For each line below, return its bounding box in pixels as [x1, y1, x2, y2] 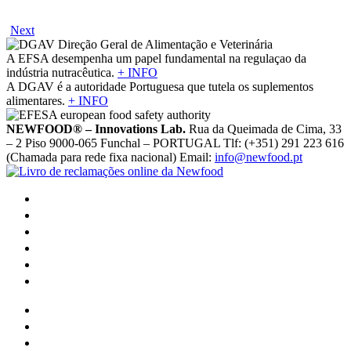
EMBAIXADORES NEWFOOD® [38, 226, 171, 238]
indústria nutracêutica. [6, 65, 118, 79]
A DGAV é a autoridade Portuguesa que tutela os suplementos [6, 79, 313, 93]
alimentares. [6, 93, 68, 107]
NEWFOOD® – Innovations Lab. [6, 121, 186, 136]
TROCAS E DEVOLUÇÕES [38, 338, 149, 349]
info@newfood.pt [215, 150, 302, 164]
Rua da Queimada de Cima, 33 [186, 121, 342, 136]
